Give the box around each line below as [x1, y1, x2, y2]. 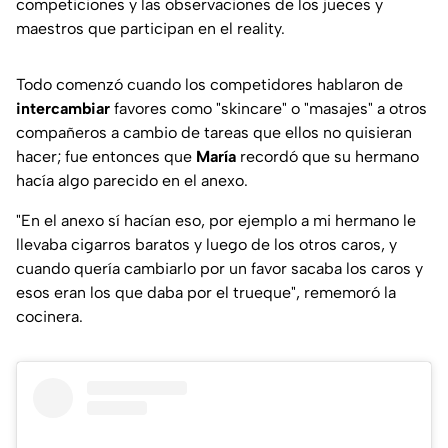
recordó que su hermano [240, 146, 419, 166]
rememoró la [300, 282, 396, 302]
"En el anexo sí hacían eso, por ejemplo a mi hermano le [16, 210, 416, 230]
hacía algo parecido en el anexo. [16, 170, 248, 190]
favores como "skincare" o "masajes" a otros [114, 98, 427, 118]
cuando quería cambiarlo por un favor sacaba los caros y [16, 258, 423, 278]
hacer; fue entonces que [16, 146, 196, 166]
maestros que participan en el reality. [16, 18, 285, 38]
